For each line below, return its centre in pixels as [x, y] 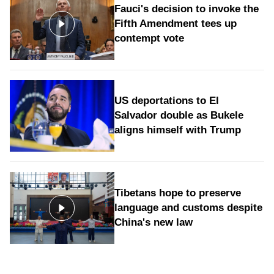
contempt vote [149, 38]
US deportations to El [166, 101]
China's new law [153, 222]
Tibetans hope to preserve [177, 193]
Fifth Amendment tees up [175, 23]
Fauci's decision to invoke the [186, 9]
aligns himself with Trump [177, 130]
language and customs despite [188, 207]
